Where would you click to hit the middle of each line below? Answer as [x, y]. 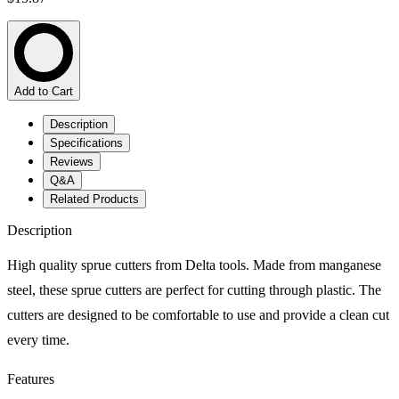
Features [31, 379]
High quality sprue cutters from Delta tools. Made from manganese [194, 265]
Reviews [72, 161]
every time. [38, 339]
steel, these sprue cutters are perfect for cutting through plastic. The [194, 289]
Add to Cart [44, 91]
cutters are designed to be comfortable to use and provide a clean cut [198, 314]
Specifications [86, 142]
